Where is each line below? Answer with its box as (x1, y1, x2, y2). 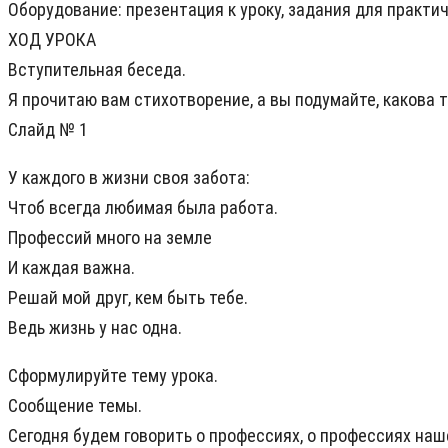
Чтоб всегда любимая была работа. (8, 197, 278, 219)
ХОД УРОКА (8, 29, 96, 51)
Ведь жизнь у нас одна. (8, 317, 182, 339)
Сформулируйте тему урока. (8, 365, 218, 387)
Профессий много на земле (8, 227, 212, 249)
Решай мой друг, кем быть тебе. (8, 287, 248, 309)
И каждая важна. (8, 257, 135, 279)
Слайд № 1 (8, 119, 88, 141)
